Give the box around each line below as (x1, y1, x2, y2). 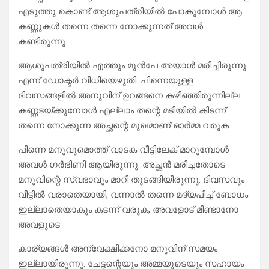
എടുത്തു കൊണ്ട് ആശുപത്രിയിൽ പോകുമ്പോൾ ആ (18, 6, 242, 17)
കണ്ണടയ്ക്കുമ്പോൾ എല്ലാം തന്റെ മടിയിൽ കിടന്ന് (18, 105, 226, 116)
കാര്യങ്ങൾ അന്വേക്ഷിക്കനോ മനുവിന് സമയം (18, 243, 217, 255)
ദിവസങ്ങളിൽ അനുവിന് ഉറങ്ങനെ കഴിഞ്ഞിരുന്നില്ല (18, 90, 240, 101)
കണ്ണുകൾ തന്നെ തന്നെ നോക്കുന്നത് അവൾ (18, 21, 203, 32)
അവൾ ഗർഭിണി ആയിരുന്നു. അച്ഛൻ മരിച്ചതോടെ (18, 159, 225, 171)
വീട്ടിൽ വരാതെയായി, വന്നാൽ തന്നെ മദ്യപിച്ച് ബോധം (18, 189, 248, 201)
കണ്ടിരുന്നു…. (18, 36, 73, 47)
